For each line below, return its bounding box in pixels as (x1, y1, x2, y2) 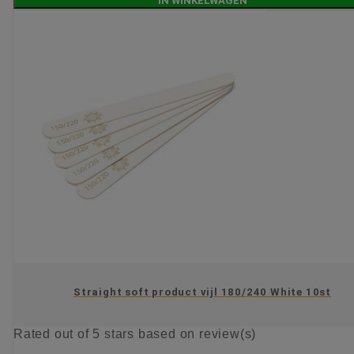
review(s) (199, 327, 257, 341)
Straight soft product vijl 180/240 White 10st (73, 285, 331, 298)
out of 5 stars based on (54, 327, 200, 341)
